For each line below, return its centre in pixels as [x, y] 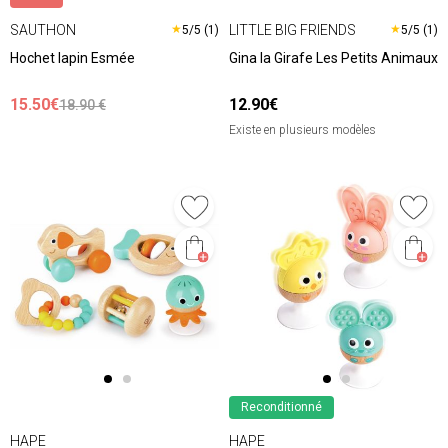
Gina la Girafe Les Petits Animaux [333, 58]
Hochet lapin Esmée [72, 58]
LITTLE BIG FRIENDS [292, 29]
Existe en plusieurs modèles [302, 130]
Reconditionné [281, 407]
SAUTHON [43, 29]
